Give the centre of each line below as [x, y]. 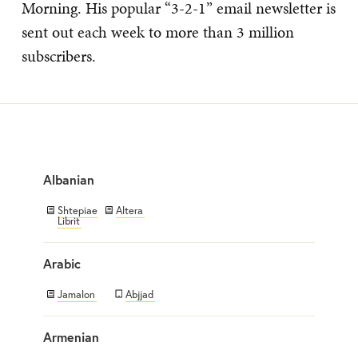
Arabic [62, 263]
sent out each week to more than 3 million [158, 32]
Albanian [69, 179]
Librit [69, 221]
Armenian [71, 336]
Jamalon [76, 294]
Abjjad [139, 294]
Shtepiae [78, 210]
